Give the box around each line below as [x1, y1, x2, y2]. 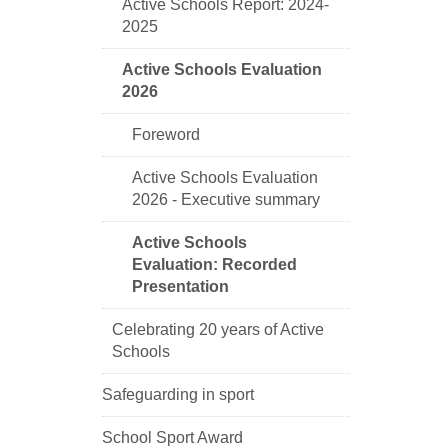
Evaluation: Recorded [132, 255, 297, 273]
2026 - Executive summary [132, 190, 320, 208]
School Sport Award [102, 428, 243, 446]
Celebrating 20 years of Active [112, 320, 324, 338]
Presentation [132, 277, 229, 295]
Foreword [132, 125, 200, 143]
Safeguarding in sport [102, 385, 254, 403]
